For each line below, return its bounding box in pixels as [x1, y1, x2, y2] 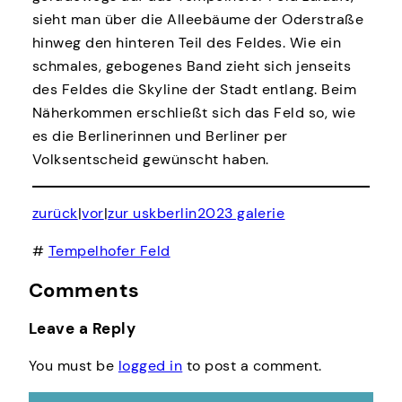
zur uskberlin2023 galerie [108, 204, 285, 223]
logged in [118, 355, 183, 375]
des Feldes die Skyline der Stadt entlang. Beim [31, 79, 357, 99]
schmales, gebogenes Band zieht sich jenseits [31, 56, 352, 75]
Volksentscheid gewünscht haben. [31, 149, 269, 169]
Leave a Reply [29, 319, 136, 339]
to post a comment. [182, 355, 322, 375]
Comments [29, 277, 140, 304]
